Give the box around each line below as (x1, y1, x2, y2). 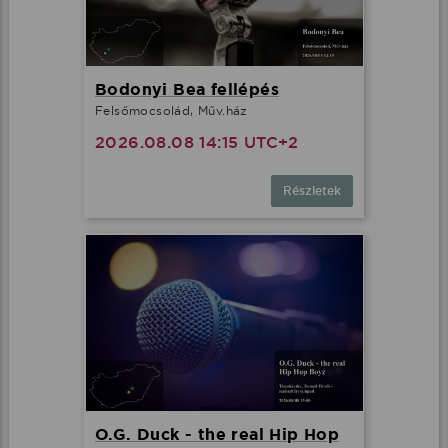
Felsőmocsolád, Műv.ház (95, 102, 248, 118)
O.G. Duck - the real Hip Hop (95, 424, 340, 446)
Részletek (283, 182, 341, 199)
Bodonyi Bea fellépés (95, 78, 279, 100)
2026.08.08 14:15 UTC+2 (95, 131, 299, 153)
